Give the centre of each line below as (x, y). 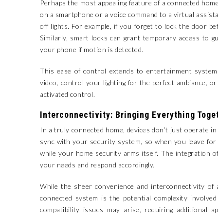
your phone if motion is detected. (92, 49)
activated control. (67, 94)
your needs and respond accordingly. (97, 165)
